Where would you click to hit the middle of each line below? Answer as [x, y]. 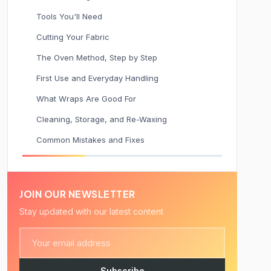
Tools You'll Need [69, 16]
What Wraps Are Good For [86, 99]
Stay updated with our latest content [91, 211]
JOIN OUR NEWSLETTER [77, 194]
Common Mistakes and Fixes [90, 140]
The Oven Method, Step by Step [97, 57]
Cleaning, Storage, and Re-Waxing [102, 119]
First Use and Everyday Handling [97, 78]
